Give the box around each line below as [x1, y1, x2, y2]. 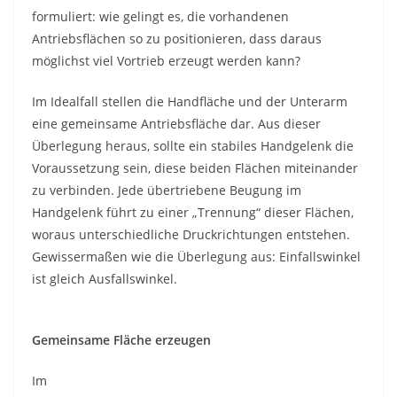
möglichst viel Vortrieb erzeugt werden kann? [32, 52, 300, 70]
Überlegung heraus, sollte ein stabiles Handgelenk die [32, 137, 354, 155]
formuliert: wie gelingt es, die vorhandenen [32, 8, 289, 26]
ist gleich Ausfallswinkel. [32, 270, 177, 288]
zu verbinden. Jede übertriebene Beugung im [32, 182, 301, 199]
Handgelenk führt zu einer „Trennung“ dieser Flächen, [32, 204, 354, 222]
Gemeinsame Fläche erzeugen [32, 331, 211, 348]
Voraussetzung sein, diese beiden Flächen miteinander [32, 160, 358, 177]
